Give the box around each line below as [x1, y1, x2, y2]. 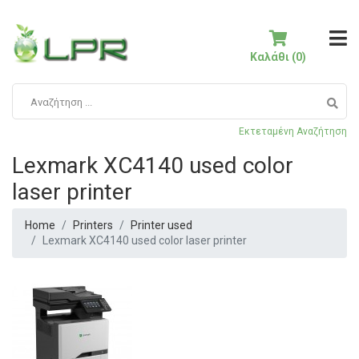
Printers [73, 219, 113, 232]
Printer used [131, 219, 192, 232]
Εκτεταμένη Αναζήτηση [239, 126, 347, 138]
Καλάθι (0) [250, 50, 306, 63]
